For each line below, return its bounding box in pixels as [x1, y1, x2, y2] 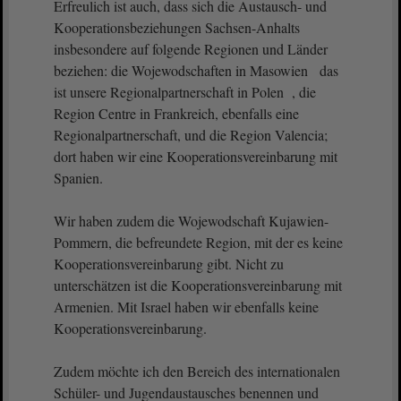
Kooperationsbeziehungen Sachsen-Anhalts [54, 18, 300, 37]
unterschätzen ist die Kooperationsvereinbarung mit [54, 276, 342, 294]
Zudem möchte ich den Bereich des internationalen [54, 362, 340, 380]
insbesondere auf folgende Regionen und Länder [54, 39, 328, 58]
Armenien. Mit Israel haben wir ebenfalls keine [54, 297, 319, 316]
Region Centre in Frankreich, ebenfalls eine [54, 104, 299, 123]
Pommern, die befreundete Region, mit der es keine [54, 233, 343, 252]
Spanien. [54, 168, 103, 187]
